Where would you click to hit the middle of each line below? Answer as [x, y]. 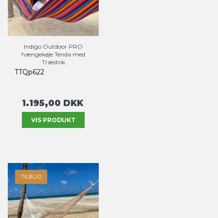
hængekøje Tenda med [53, 54]
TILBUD [31, 176]
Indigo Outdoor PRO [53, 47]
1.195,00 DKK [53, 103]
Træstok [53, 62]
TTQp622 [29, 72]
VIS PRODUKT [53, 120]
